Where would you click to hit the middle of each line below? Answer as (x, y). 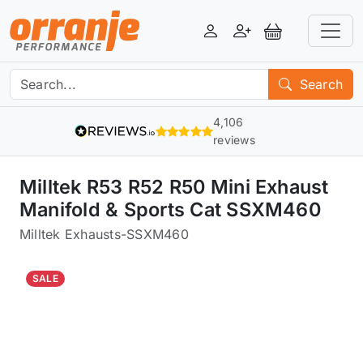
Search (319, 84)
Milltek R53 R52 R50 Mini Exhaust (174, 187)
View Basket (310, 39)
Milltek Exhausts (70, 234)
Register (267, 39)
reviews (234, 140)
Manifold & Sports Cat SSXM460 (170, 209)
